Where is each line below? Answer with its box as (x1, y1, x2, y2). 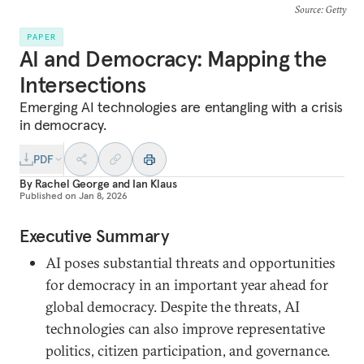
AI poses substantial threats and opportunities (45, 253, 336, 272)
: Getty (320, 3, 346, 15)
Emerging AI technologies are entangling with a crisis (19, 97, 344, 116)
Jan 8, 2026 (79, 189, 128, 201)
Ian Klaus (132, 176, 177, 191)
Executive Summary (19, 224, 170, 247)
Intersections (19, 71, 146, 99)
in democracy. (19, 115, 106, 134)
